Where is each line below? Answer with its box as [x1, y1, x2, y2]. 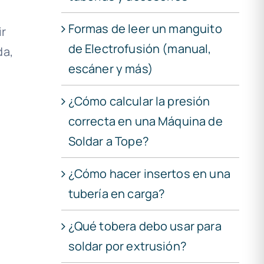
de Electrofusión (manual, [68, 40, 212, 57]
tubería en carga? [68, 185, 165, 202]
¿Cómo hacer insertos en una [68, 165, 230, 181]
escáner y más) [68, 60, 153, 77]
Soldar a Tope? [68, 133, 148, 149]
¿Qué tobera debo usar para [68, 217, 222, 234]
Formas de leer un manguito [68, 20, 222, 37]
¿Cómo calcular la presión [68, 93, 210, 109]
